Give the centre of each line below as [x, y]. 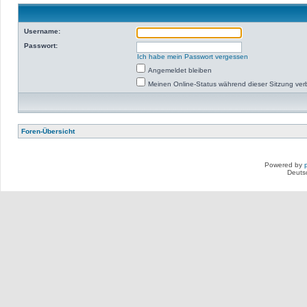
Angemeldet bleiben [180, 70]
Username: [42, 31]
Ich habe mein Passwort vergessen [193, 57]
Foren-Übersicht [48, 131]
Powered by [284, 165]
